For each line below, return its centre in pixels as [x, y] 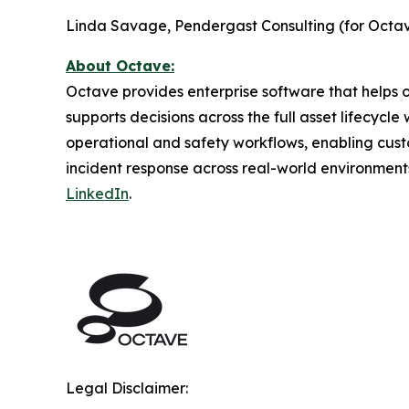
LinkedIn [97, 193]
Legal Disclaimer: [127, 388]
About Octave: [120, 65]
